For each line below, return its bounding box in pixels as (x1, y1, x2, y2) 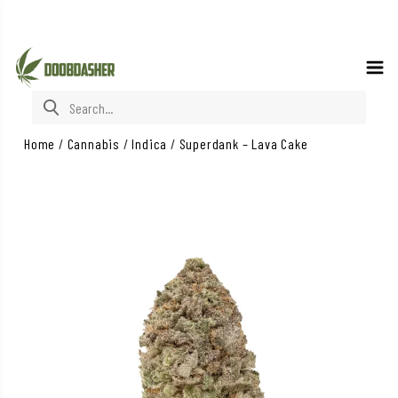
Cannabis (67, 135, 121, 152)
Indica (131, 135, 168, 152)
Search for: (30, 92, 95, 108)
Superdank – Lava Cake (179, 135, 308, 152)
